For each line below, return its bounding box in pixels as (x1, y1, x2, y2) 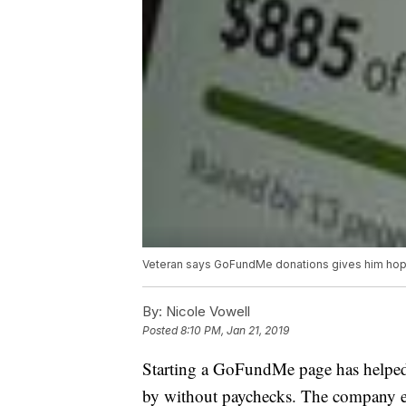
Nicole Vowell (162, 303, 250, 321)
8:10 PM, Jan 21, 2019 (180, 324, 289, 338)
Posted (142, 324, 180, 338)
